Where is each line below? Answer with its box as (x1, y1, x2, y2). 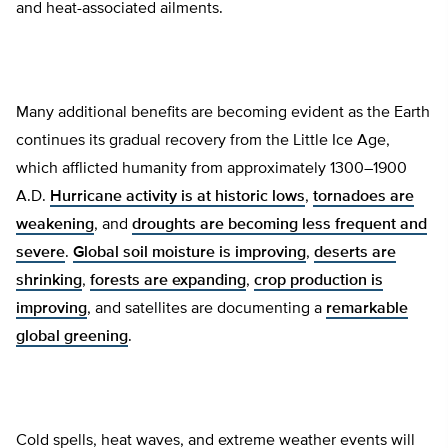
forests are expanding (90, 273, 246, 290)
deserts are (314, 245, 396, 262)
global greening (16, 329, 128, 346)
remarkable (326, 301, 408, 318)
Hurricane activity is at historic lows (50, 189, 305, 206)
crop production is (254, 273, 383, 290)
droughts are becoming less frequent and (132, 217, 427, 234)
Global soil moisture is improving (73, 245, 306, 262)
